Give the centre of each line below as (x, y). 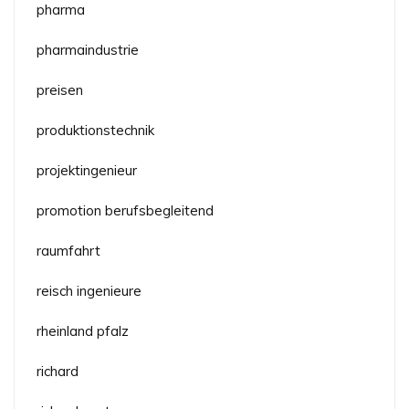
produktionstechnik (95, 130)
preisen (60, 89)
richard (58, 371)
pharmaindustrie (88, 49)
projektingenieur (87, 170)
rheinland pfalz (83, 330)
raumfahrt (68, 250)
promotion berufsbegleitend (125, 210)
